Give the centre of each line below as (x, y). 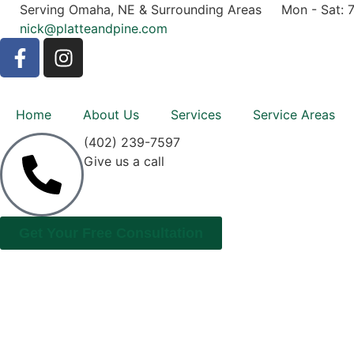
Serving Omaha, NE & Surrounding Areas (141, 9)
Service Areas (294, 115)
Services (196, 115)
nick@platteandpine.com (94, 28)
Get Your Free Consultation (111, 233)
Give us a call (124, 161)
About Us (111, 115)
